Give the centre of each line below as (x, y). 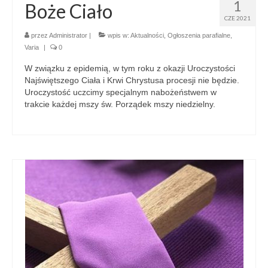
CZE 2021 (237, 18)
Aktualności (147, 35)
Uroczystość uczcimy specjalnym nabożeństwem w (121, 92)
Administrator (68, 35)
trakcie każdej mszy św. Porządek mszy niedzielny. (121, 104)
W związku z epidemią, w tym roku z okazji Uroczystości (130, 68)
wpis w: (118, 35)
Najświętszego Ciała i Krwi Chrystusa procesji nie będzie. (132, 80)
